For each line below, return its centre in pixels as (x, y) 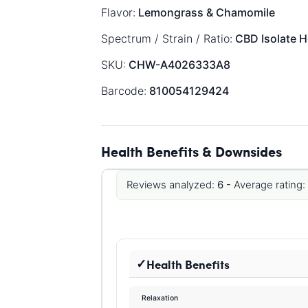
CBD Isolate (266, 38)
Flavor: (118, 12)
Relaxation (160, 298)
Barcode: (124, 91)
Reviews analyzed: (170, 185)
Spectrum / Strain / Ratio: (167, 38)
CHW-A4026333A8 (178, 65)
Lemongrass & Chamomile (205, 12)
